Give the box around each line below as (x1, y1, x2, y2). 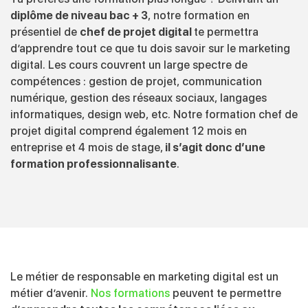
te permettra (194, 25, 258, 38)
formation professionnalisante (10, 157, 177, 170)
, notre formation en (148, 8, 250, 22)
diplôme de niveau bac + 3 (10, 8, 148, 22)
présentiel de (10, 25, 80, 38)
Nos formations (91, 286, 170, 300)
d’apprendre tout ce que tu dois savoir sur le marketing (10, 41, 290, 55)
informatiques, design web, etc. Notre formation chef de (10, 107, 298, 121)
